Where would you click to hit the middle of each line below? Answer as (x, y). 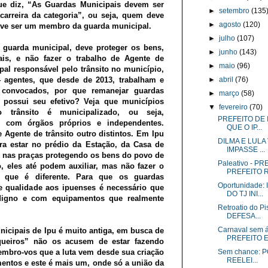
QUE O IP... (244, 127)
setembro (235, 11)
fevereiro (234, 107)
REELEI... (242, 260)
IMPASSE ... (246, 150)
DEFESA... (243, 216)
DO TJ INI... (245, 194)
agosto (231, 25)
